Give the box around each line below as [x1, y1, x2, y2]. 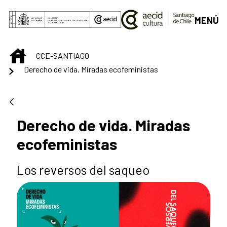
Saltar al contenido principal [4, 5, 113, 16]
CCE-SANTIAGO [36, 50, 89, 60]
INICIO [26, 48, 47, 58]
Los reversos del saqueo [17, 162, 149, 178]
